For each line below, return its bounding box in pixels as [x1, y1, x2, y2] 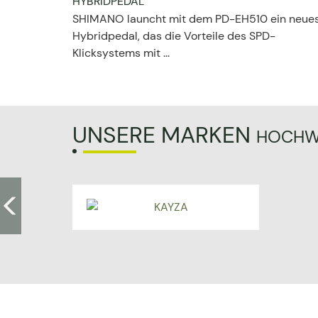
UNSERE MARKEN [72, 120, 256, 150]
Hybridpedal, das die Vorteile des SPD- [72, 28, 275, 43]
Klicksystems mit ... [72, 45, 170, 60]
